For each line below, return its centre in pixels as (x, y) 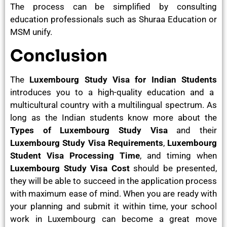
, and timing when (178, 155)
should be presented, (175, 168)
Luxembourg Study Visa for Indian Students (123, 79)
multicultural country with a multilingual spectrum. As (113, 105)
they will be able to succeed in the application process (113, 181)
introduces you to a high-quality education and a (112, 92)
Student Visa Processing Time (75, 155)
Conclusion (59, 55)
